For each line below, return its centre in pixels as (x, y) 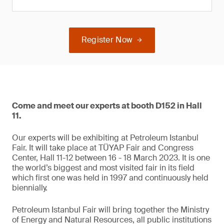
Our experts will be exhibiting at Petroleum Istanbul (105, 138)
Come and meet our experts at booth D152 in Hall (107, 106)
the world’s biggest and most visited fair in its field (103, 168)
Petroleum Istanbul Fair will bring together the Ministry (110, 210)
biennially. (30, 188)
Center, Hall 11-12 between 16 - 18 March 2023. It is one (111, 158)
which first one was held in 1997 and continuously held (110, 178)
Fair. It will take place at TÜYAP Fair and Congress (103, 148)
